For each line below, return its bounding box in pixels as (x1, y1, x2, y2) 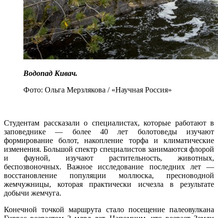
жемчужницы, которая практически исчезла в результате (4, 180, 214, 189)
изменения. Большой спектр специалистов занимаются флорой (4, 145, 214, 154)
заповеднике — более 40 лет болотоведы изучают (4, 127, 214, 136)
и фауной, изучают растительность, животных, (4, 154, 214, 163)
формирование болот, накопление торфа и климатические (4, 136, 214, 145)
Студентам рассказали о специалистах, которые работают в (4, 119, 214, 127)
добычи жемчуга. (4, 189, 65, 198)
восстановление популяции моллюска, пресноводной (4, 171, 214, 180)
